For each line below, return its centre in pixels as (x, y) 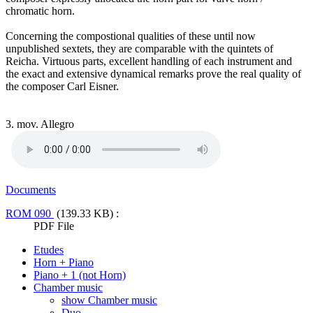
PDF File (54, 226)
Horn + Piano (64, 263)
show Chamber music (109, 300)
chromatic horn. (40, 11)
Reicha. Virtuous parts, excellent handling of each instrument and (149, 61)
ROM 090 (30, 214)
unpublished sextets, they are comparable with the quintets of (139, 49)
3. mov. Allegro (40, 124)
